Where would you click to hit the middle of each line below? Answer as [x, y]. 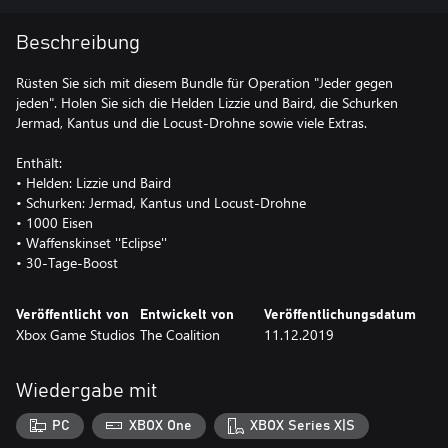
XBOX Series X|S [303, 425]
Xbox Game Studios [75, 334]
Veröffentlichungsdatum [340, 315]
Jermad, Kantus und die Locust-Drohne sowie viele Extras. [191, 122]
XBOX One [160, 425]
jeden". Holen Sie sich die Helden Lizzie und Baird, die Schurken [207, 102]
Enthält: [39, 162]
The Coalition [180, 334]
